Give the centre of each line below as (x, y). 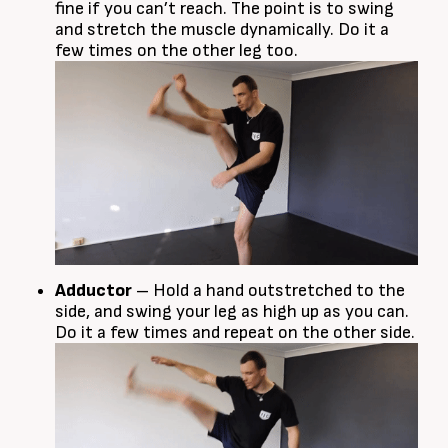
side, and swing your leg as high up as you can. (232, 312)
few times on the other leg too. (176, 50)
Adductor (93, 291)
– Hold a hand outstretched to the (268, 291)
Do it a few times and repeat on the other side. (235, 333)
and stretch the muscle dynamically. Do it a (222, 29)
